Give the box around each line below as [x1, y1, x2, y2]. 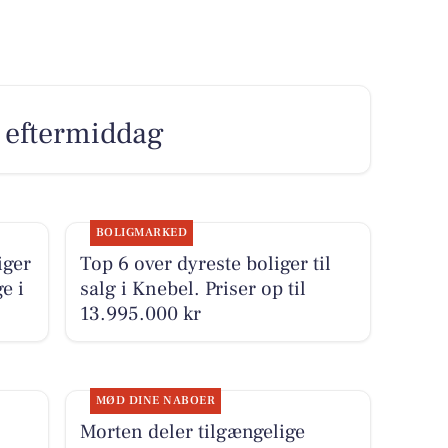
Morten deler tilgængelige [79, 419, 305, 446]
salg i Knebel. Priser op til [79, 276, 306, 303]
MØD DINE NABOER [95, 393, 216, 409]
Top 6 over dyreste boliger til [79, 251, 331, 278]
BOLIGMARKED [95, 225, 188, 241]
